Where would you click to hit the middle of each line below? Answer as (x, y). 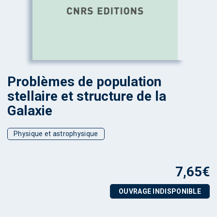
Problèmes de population (84, 82)
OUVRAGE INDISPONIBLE (160, 191)
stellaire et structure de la (87, 96)
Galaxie (30, 111)
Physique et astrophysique (56, 134)
